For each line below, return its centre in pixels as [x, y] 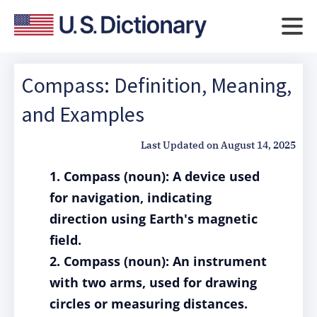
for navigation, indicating [131, 197]
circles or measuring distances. [149, 304]
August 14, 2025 [258, 145]
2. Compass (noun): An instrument [158, 261]
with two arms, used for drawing [153, 282]
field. [65, 240]
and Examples [83, 114]
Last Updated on [180, 145]
